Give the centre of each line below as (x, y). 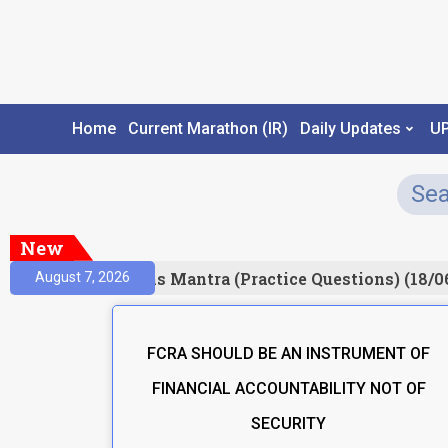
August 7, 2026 (82, 277)
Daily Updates (350, 129)
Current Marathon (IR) (207, 129)
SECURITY (289, 423)
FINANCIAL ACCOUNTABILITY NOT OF (288, 388)
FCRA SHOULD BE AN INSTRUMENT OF (289, 353)
